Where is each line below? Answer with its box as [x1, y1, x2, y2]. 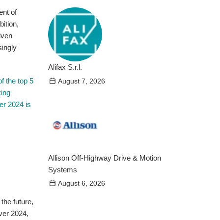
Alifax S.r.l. [48, 63, 82, 72]
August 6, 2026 [58, 180, 106, 188]
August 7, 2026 [58, 78, 106, 85]
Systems [48, 165, 78, 174]
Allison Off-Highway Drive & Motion [48, 153, 162, 162]
